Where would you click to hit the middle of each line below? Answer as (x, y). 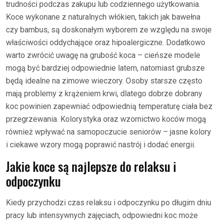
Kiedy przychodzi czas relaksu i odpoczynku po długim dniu (109, 203)
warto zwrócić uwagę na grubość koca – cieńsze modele (103, 55)
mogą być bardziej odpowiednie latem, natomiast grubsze (105, 68)
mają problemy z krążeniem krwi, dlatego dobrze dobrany (104, 94)
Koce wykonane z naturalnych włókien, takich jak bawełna (103, 17)
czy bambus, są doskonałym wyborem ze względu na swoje (109, 30)
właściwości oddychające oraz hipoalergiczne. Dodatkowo (106, 42)
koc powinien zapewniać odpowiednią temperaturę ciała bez (109, 106)
